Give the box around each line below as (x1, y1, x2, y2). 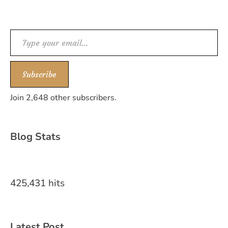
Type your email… (10, 30, 87, 43)
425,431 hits (10, 177, 65, 190)
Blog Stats (10, 130, 61, 144)
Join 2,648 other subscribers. (10, 92, 117, 103)
